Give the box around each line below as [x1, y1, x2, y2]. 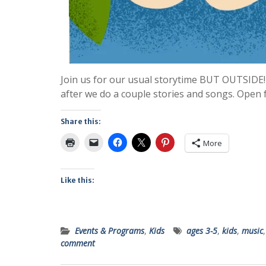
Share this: [61, 117, 101, 126]
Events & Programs [75, 225, 144, 236]
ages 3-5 [186, 225, 217, 236]
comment [61, 237, 95, 249]
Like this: [61, 176, 94, 185]
